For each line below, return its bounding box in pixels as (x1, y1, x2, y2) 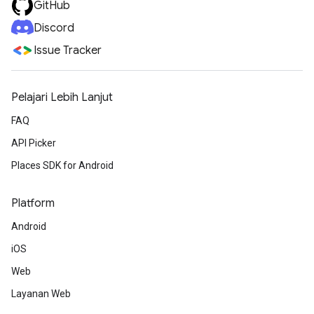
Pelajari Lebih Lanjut (11, 90, 113, 104)
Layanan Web (11, 288, 71, 299)
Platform (11, 196, 55, 210)
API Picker (11, 137, 56, 149)
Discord (34, 21, 74, 35)
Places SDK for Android (11, 160, 114, 171)
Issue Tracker (34, 43, 102, 57)
